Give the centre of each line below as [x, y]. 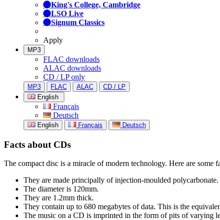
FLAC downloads [71, 59]
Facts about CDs [37, 144]
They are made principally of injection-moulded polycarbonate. [121, 180]
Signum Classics [78, 22]
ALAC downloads [72, 68]
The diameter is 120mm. [61, 189]
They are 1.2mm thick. [59, 198]
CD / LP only [64, 77]
